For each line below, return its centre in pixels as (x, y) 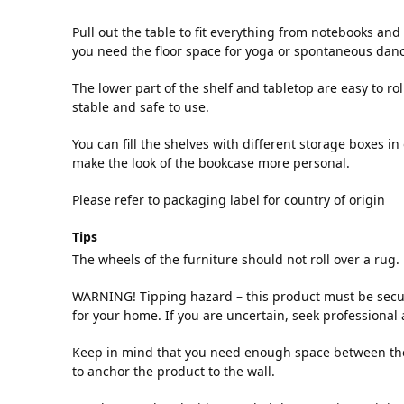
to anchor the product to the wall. (174, 372)
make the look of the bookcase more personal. (211, 162)
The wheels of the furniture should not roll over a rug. (236, 260)
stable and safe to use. (141, 106)
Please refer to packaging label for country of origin (229, 199)
